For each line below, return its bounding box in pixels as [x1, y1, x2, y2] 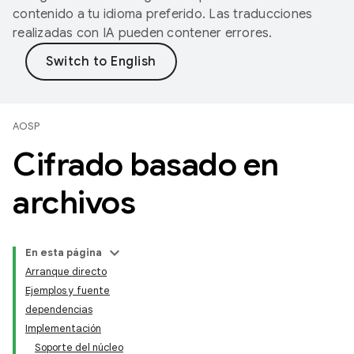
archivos [13, 183, 135, 222]
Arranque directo [25, 265, 107, 278]
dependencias [25, 303, 92, 316]
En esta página [25, 246, 102, 259]
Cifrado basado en [13, 145, 279, 184]
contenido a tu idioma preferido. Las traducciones [13, 6, 313, 22]
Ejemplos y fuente [25, 284, 110, 297]
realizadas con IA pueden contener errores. [13, 25, 273, 41]
